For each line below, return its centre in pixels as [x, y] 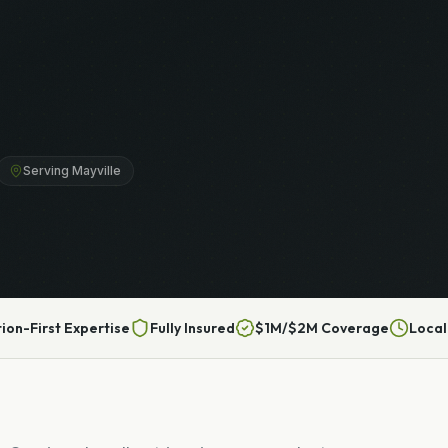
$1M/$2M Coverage [322, 327]
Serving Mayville [72, 170]
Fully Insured [192, 327]
